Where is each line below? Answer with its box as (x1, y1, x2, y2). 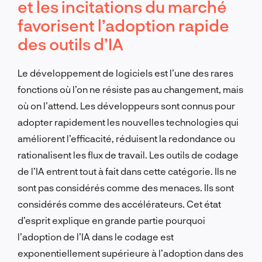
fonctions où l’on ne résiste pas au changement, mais (18, 83, 243, 95)
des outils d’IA (18, 33, 123, 54)
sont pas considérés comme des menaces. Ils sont (18, 181, 234, 193)
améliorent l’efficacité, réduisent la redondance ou (18, 132, 235, 144)
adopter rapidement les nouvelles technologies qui (18, 116, 239, 127)
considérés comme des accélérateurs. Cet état (18, 198, 221, 209)
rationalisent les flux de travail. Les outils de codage (18, 149, 239, 160)
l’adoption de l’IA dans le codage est (18, 230, 174, 242)
